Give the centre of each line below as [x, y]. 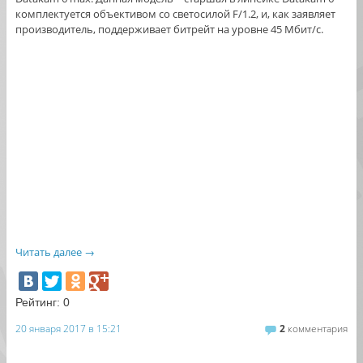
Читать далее [49, 252]
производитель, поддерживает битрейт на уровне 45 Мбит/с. [169, 30]
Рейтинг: [37, 303]
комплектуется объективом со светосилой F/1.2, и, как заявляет [175, 14]
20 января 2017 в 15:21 [68, 328]
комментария [317, 328]
